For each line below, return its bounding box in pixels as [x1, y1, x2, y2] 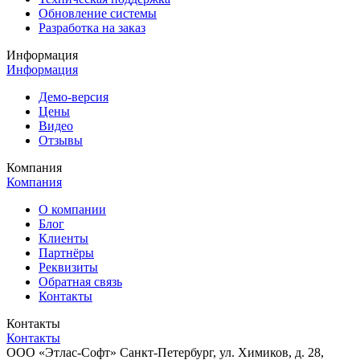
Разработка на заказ [39, 21, 145, 35]
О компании [39, 202, 106, 217]
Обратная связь [39, 275, 122, 289]
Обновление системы [39, 6, 157, 21]
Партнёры [39, 246, 94, 260]
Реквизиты [39, 260, 98, 275]
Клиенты [39, 231, 88, 246]
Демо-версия [39, 90, 108, 104]
